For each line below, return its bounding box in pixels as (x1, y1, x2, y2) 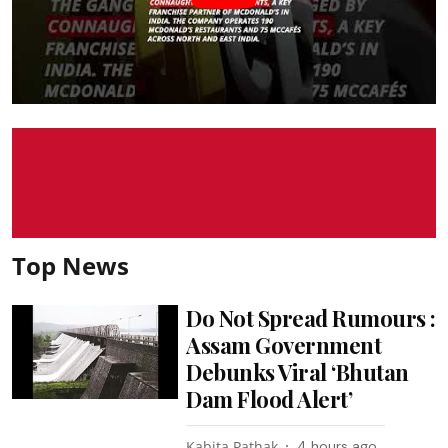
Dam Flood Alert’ (186, 384, 353, 414)
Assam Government (186, 330, 382, 360)
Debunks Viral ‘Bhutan (186, 357, 409, 387)
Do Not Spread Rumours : (186, 303, 436, 333)
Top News (12, 249, 129, 282)
